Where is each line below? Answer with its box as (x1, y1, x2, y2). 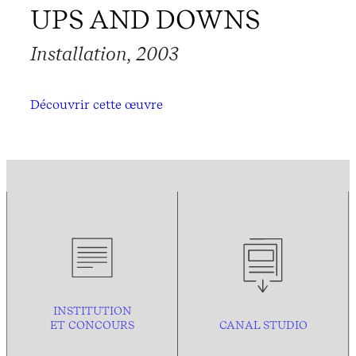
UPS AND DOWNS (30, 4, 261, 36)
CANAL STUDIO (219, 318, 308, 333)
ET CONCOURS (50, 318, 134, 333)
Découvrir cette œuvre (30, 96, 163, 113)
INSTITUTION (52, 304, 132, 319)
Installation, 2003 (30, 43, 179, 65)
